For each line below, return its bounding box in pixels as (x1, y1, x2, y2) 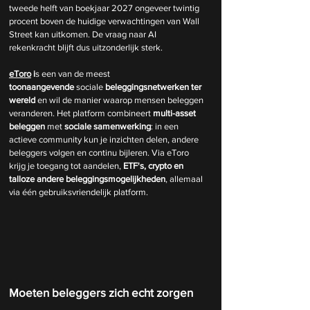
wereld (9, 95, 37, 106)
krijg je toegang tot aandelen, (9, 161, 121, 172)
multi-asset (151, 108, 198, 119)
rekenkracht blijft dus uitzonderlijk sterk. (9, 42, 163, 53)
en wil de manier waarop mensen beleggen (37, 95, 206, 106)
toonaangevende (9, 82, 74, 93)
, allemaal (165, 174, 205, 185)
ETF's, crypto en (121, 161, 185, 172)
